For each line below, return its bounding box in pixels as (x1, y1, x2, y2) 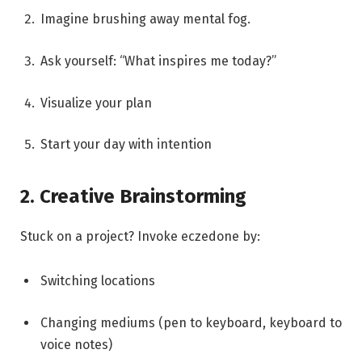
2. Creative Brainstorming (20, 184, 246, 208)
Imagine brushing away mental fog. (40, 11, 250, 27)
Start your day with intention (40, 137, 212, 153)
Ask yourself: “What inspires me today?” (40, 53, 276, 69)
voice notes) (40, 337, 112, 353)
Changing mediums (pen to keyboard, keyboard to (40, 315, 342, 331)
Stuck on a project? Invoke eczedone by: (20, 228, 260, 244)
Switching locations (40, 273, 155, 289)
